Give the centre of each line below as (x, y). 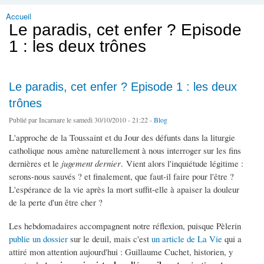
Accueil (19, 16)
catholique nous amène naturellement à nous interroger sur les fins (125, 151)
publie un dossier (38, 239)
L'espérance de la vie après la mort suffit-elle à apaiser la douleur (124, 189)
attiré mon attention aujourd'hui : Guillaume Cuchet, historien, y (121, 252)
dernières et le (35, 164)
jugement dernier (91, 164)
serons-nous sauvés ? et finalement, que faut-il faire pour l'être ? (121, 176)
